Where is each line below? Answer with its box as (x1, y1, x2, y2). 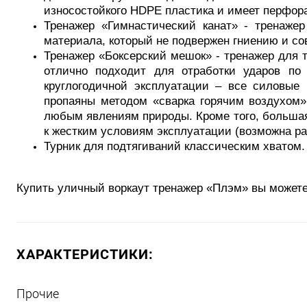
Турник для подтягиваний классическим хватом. (44, 139, 305, 153)
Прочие (16, 286, 59, 301)
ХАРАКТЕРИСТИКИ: (16, 246, 153, 262)
